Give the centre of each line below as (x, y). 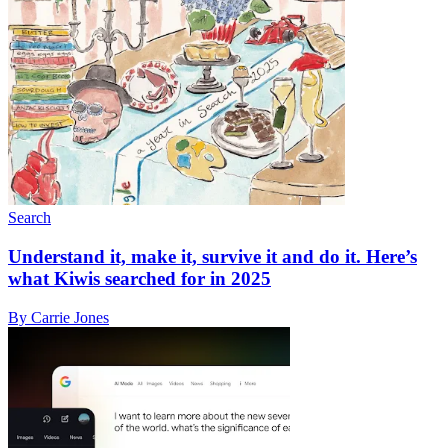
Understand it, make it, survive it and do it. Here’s (212, 257)
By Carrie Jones (58, 317)
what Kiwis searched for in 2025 (139, 279)
